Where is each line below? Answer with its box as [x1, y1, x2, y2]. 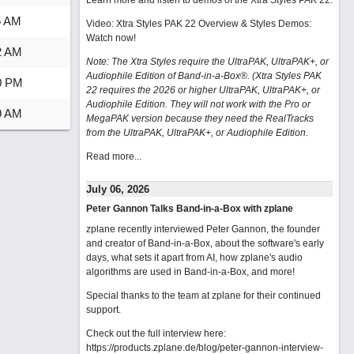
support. [85, 304, 121, 315]
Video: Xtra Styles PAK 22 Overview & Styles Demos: [85, 18, 311, 29]
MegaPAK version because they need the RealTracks [85, 113, 314, 124]
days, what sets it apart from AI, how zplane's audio [85, 252, 303, 263]
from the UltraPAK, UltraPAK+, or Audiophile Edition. [85, 127, 308, 138]
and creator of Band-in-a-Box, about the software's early [85, 238, 324, 249]
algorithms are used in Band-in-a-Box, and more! [85, 266, 295, 277]
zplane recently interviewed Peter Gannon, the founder [85, 224, 320, 235]
